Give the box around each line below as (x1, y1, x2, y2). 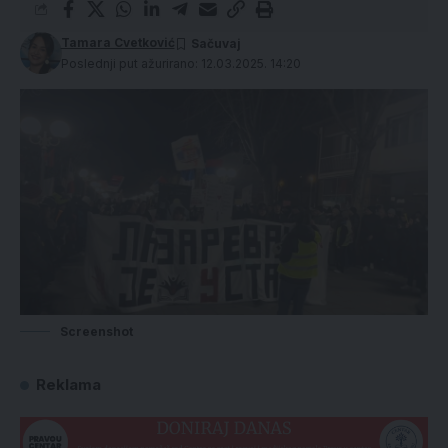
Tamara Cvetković (60, 35, 175, 50)
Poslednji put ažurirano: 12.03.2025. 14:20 (60, 56, 301, 71)
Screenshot (60, 324, 133, 340)
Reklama (36, 375, 101, 395)
